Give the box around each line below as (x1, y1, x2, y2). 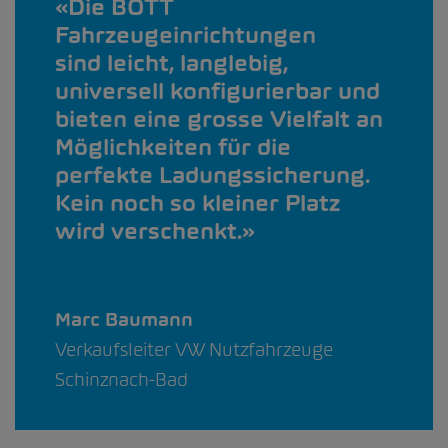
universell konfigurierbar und (55, 77, 380, 105)
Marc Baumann (55, 308, 193, 331)
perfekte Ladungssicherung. (55, 161, 370, 189)
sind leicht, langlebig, (55, 49, 288, 77)
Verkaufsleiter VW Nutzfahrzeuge (55, 338, 333, 361)
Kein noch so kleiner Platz (55, 189, 340, 217)
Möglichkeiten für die (55, 133, 291, 161)
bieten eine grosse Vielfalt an (55, 105, 383, 133)
